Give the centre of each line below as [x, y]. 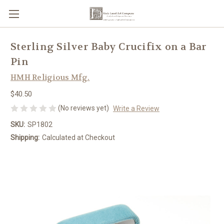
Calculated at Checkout [78, 137]
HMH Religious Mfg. [50, 77]
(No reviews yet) [83, 108]
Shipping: [25, 137]
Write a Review [136, 108]
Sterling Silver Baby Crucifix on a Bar [109, 47]
